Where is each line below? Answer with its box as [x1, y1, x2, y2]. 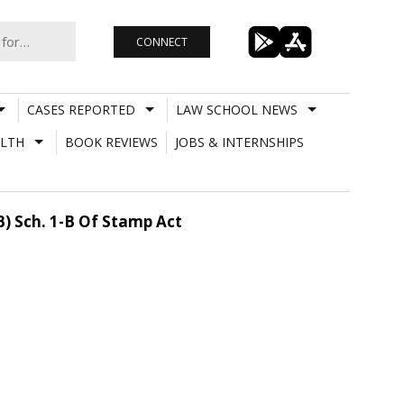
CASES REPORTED [26, 100, 135, 118]
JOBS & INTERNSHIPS [174, 133, 304, 151]
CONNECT [135, 33, 188, 50]
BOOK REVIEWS [64, 133, 158, 151]
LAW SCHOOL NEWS [175, 100, 298, 118]
